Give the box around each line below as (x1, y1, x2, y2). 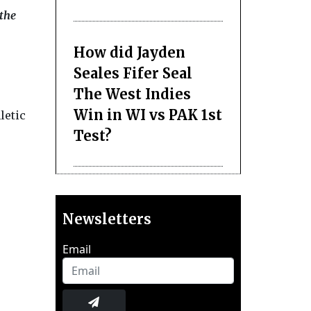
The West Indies (73, 85, 191, 103)
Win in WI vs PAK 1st (73, 106, 222, 124)
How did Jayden (73, 43, 185, 61)
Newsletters (62, 210, 151, 228)
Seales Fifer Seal (73, 64, 192, 82)
